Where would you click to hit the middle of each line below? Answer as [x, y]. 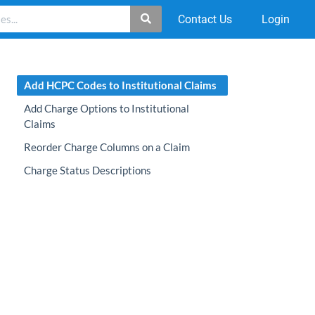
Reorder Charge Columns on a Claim [107, 147]
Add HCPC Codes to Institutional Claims [120, 85]
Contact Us [205, 19]
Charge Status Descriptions [87, 170]
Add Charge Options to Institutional [106, 108]
